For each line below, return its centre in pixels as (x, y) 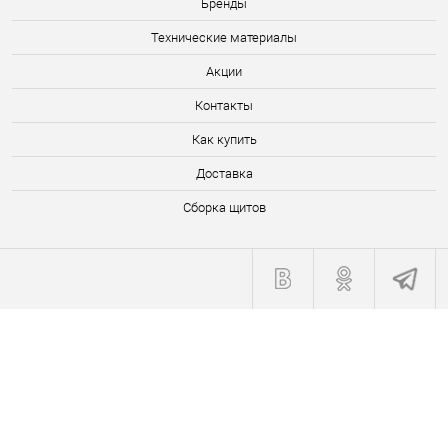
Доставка (224, 173)
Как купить (224, 139)
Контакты (224, 105)
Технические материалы (224, 37)
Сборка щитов (224, 207)
